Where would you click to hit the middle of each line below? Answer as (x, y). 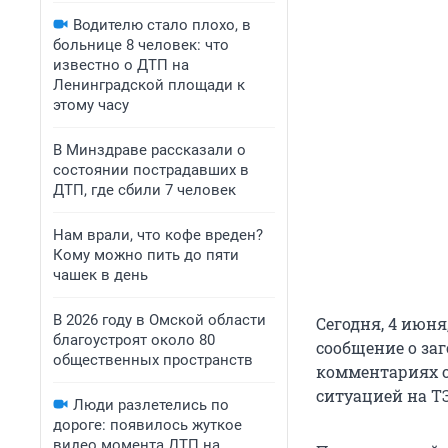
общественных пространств (153, 360)
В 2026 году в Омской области (159, 320)
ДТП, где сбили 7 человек (144, 190)
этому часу (91, 105)
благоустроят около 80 (134, 340)
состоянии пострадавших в (151, 170)
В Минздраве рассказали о (149, 150)
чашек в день (100, 275)
